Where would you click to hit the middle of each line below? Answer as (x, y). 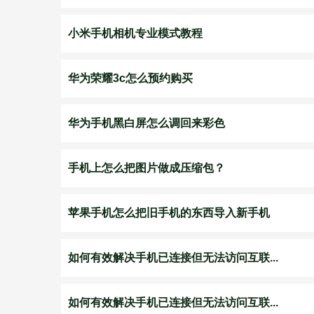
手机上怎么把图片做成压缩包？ (146, 168)
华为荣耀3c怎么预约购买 (130, 78)
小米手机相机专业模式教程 (135, 33)
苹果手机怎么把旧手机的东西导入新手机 (169, 213)
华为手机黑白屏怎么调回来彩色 (146, 123)
